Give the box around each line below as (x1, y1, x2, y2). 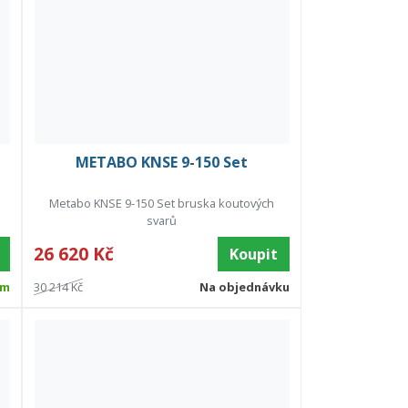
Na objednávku (199, 278, 290, 295)
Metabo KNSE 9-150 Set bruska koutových (49, 194, 275, 211)
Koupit (229, 243, 278, 264)
